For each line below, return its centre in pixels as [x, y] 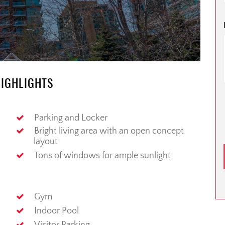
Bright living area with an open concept [109, 131]
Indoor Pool [56, 211]
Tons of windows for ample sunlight [102, 156]
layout [45, 142]
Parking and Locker [71, 118]
